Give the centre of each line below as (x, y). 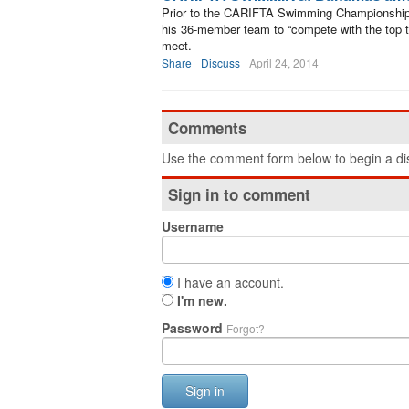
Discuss (220, 63)
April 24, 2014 (284, 63)
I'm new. (202, 300)
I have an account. (229, 282)
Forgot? (246, 328)
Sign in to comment (239, 194)
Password (194, 328)
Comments (207, 128)
